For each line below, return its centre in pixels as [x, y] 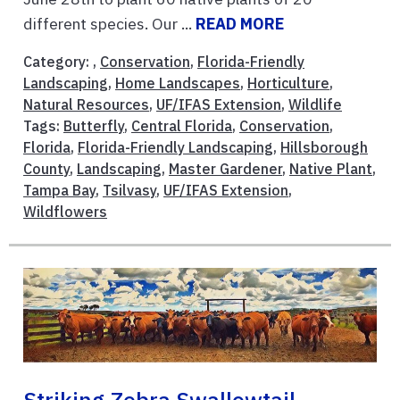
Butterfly [94, 126]
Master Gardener [225, 169]
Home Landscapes [178, 83]
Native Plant [331, 169]
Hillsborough [324, 148]
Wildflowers [65, 212]
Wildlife [315, 105]
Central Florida [182, 126]
